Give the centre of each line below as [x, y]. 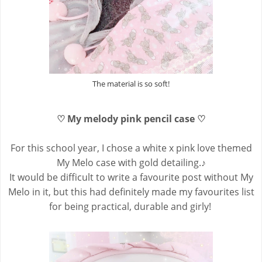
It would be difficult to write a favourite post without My [131, 177]
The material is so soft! [131, 83]
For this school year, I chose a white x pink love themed [131, 148]
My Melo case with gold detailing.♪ [131, 162]
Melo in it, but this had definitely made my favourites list [131, 192]
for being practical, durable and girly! [131, 206]
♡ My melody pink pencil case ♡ [131, 118]
